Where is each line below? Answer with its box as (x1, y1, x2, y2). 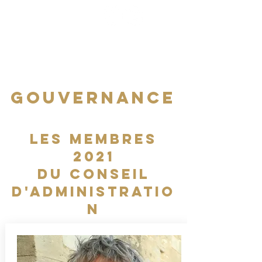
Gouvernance (11, 87, 176, 108)
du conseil (37, 165, 150, 182)
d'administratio (12, 182, 175, 200)
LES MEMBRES (30, 130, 157, 147)
